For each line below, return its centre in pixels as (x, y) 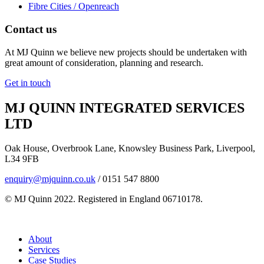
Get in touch (28, 82)
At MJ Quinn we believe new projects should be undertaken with (126, 52)
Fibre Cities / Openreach (74, 6)
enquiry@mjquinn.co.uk (50, 179)
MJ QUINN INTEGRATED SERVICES (125, 108)
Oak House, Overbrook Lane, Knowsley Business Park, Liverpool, (130, 148)
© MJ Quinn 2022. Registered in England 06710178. (104, 199)
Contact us (31, 29)
